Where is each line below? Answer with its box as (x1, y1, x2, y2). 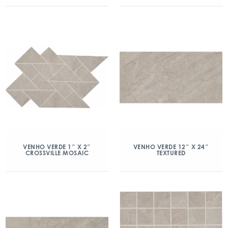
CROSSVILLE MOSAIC (25, 149, 89, 157)
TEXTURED (156, 149, 186, 157)
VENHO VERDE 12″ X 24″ (133, 142, 209, 151)
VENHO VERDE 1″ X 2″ (23, 142, 91, 151)
